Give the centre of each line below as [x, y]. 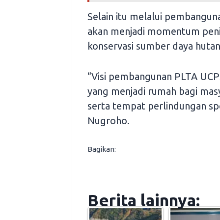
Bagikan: [102, 149]
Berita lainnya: [144, 200]
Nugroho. [109, 121]
